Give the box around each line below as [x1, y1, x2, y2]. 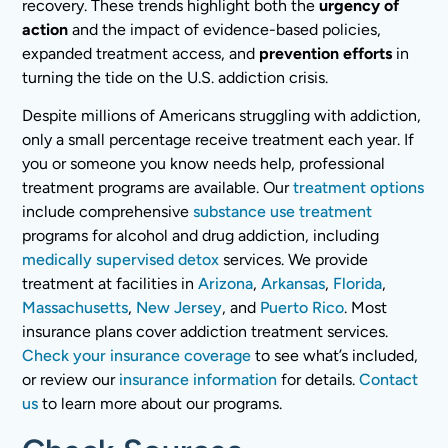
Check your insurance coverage [22, 346, 252, 366]
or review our [22, 370, 120, 390]
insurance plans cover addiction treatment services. [22, 322, 389, 342]
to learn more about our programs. [38, 394, 283, 414]
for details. [277, 370, 360, 390]
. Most [344, 298, 388, 318]
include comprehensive [22, 202, 194, 222]
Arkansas [261, 274, 326, 294]
